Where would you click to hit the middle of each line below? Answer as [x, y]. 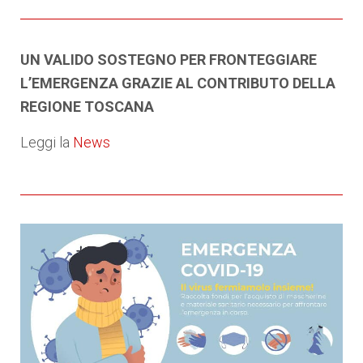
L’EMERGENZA [71, 83]
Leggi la [47, 143]
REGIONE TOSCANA [87, 107]
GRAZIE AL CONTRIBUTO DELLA [228, 83]
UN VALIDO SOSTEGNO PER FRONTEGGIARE [169, 60]
